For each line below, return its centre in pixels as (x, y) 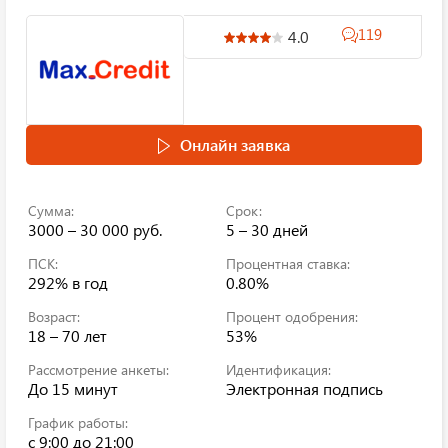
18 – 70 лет (67, 335)
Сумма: (51, 210)
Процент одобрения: (292, 316)
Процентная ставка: (288, 263)
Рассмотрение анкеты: (98, 369)
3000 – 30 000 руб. (95, 229)
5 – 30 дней (267, 229)
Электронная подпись (304, 388)
